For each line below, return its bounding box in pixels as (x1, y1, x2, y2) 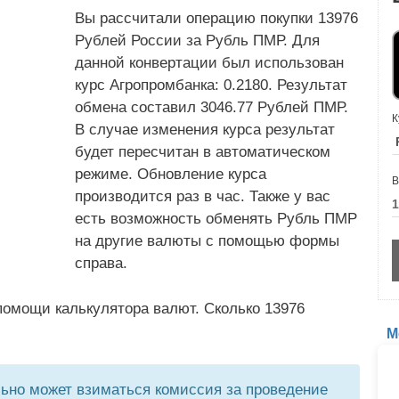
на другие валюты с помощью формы (75, 232, 339, 249)
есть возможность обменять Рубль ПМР (75, 210, 357, 227)
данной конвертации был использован (75, 54, 344, 71)
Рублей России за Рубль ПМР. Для (75, 32, 320, 49)
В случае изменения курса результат (75, 121, 335, 138)
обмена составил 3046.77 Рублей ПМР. (75, 99, 348, 116)
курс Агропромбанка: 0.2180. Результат (75, 77, 347, 94)
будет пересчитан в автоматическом (75, 143, 330, 160)
